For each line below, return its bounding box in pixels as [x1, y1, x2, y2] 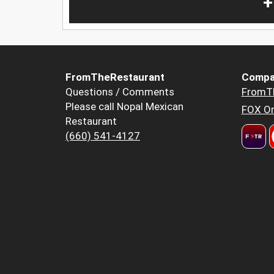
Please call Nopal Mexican [65, 100, 183, 113]
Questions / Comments [65, 86, 174, 98]
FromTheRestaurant [65, 71, 165, 84]
